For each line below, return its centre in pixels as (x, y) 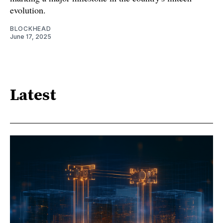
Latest (33, 96)
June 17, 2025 (31, 36)
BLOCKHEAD (31, 28)
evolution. (28, 10)
